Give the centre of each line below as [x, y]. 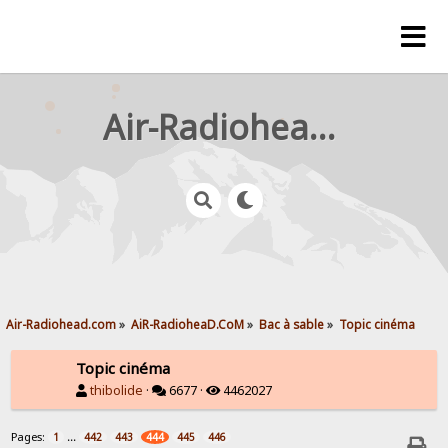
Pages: [30, 437]
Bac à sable [292, 323]
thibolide [117, 390]
